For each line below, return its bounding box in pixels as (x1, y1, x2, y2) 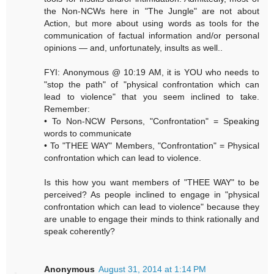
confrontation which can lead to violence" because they (44, 201, 259, 212)
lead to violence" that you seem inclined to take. (44, 91, 259, 102)
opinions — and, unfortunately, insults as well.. (44, 42, 223, 53)
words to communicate (44, 128, 132, 138)
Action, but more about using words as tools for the (44, 18, 259, 28)
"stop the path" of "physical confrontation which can (44, 79, 259, 89)
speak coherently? (44, 226, 116, 236)
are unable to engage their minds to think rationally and (44, 213, 259, 224)
